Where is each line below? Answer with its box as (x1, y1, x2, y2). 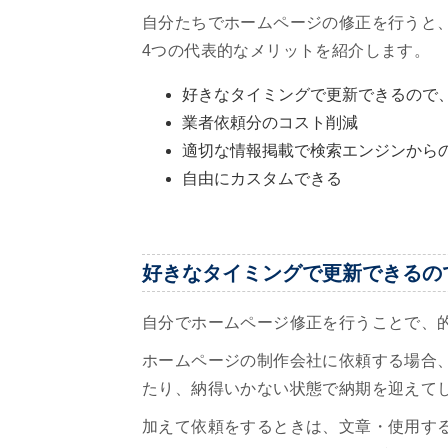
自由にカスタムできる (182, 170, 342, 188)
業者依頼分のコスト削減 (182, 114, 358, 132)
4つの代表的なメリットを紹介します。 (142, 42, 431, 60)
